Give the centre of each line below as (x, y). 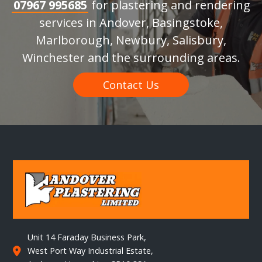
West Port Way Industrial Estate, (91, 251)
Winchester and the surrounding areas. (131, 57)
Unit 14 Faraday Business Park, (87, 237)
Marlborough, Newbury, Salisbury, (131, 40)
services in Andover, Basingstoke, (131, 22)
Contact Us (131, 85)
